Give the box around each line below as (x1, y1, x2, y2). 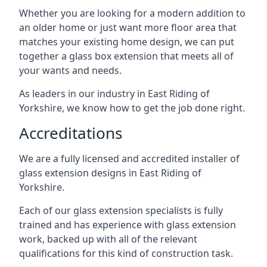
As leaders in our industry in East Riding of (19, 86, 210, 100)
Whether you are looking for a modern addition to (19, 6, 246, 20)
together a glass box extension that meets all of (19, 49, 234, 63)
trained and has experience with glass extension (19, 218, 236, 231)
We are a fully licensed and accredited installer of (19, 151, 240, 165)
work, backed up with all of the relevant (19, 232, 197, 246)
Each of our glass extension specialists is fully (19, 203, 223, 217)
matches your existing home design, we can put (19, 35, 234, 48)
